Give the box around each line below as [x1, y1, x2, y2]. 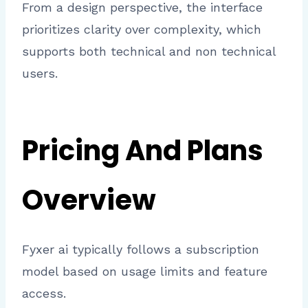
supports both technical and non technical [22, 44, 276, 59]
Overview [22, 181, 156, 220]
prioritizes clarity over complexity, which [22, 22, 261, 37]
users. [22, 66, 58, 81]
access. [22, 286, 66, 301]
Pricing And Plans [22, 131, 263, 170]
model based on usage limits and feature [22, 264, 267, 279]
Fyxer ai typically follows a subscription [22, 242, 259, 257]
